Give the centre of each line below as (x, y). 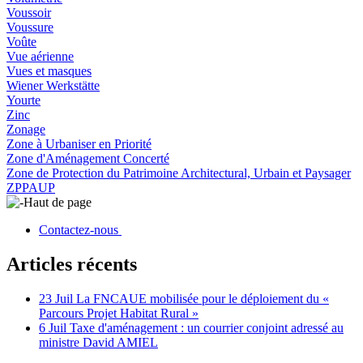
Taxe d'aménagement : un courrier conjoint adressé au (207, 328)
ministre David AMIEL (98, 343)
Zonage (26, 130)
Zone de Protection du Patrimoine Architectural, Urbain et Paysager (179, 173)
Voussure (30, 28)
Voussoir (29, 13)
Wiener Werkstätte (53, 86)
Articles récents (72, 265)
